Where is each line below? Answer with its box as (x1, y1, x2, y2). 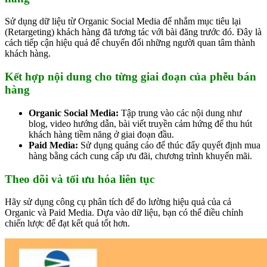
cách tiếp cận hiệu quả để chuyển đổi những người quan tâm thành (5, 38, 255, 48)
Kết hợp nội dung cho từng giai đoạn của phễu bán (5, 70, 256, 83)
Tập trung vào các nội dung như (119, 107, 242, 118)
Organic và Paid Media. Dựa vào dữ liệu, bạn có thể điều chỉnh (5, 207, 243, 218)
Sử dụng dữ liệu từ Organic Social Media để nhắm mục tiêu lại (5, 16, 241, 27)
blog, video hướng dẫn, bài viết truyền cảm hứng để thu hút (29, 118, 252, 129)
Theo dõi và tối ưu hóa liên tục (5, 172, 154, 185)
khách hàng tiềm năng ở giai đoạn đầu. (29, 129, 174, 139)
